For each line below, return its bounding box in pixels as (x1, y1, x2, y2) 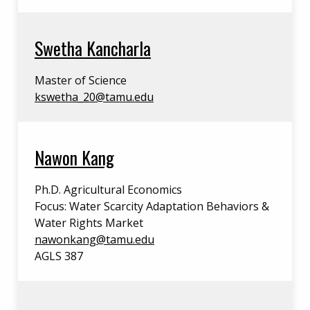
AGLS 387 (35, 248, 83, 264)
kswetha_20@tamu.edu (35, 89, 154, 104)
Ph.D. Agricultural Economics (35, 182, 182, 197)
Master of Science (35, 73, 127, 88)
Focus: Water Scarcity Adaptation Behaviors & (35, 199, 269, 214)
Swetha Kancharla (35, 35, 151, 61)
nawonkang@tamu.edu (35, 232, 154, 247)
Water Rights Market (35, 215, 143, 230)
